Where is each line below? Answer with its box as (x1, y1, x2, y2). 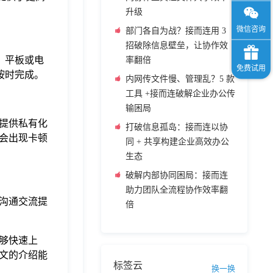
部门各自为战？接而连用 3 (126, 26, 226, 35)
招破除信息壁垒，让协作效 (126, 41, 228, 50)
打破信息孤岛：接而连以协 (126, 122, 228, 132)
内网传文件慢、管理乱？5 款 (126, 74, 235, 83)
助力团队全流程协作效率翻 (126, 185, 228, 194)
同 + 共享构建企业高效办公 (126, 137, 229, 146)
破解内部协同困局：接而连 (126, 171, 228, 180)
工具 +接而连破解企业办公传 (126, 89, 235, 98)
